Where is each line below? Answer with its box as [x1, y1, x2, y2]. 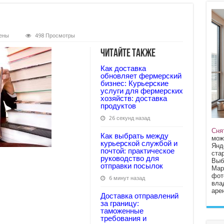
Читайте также [100, 48, 155, 59]
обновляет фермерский [100, 71, 181, 80]
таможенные [100, 206, 143, 215]
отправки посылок [100, 161, 163, 170]
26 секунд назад [108, 115, 150, 121]
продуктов [100, 101, 136, 110]
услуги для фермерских [100, 86, 183, 95]
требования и [100, 214, 146, 222]
